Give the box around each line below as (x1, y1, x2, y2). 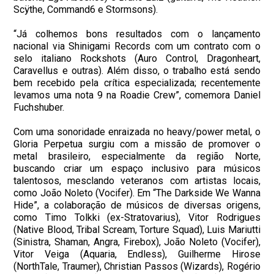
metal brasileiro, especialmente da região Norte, (13, 150, 261, 162)
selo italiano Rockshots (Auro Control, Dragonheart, (13, 52, 261, 64)
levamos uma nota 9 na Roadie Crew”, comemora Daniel (13, 89, 261, 101)
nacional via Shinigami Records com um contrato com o (13, 40, 261, 52)
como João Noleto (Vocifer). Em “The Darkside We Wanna (13, 187, 261, 199)
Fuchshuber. (13, 101, 65, 113)
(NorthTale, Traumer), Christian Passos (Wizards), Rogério (13, 260, 261, 272)
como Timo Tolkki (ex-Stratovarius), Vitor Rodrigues (13, 211, 261, 223)
